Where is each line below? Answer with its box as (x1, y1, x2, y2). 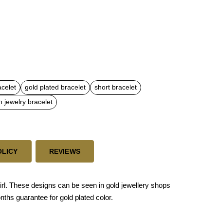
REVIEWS (49, 147, 81, 155)
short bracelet (94, 84, 137, 91)
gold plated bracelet (25, 84, 86, 91)
